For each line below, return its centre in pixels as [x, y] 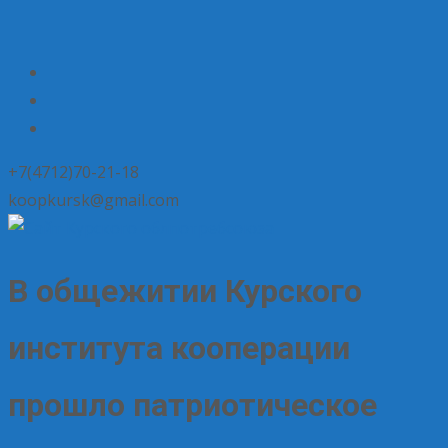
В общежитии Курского [185, 291]
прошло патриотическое [192, 405]
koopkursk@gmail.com [93, 200]
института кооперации [179, 348]
